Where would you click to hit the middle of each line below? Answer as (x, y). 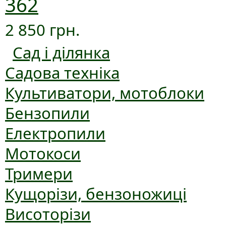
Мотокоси (43, 154)
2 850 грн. (42, 30)
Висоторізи (48, 214)
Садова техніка (62, 73)
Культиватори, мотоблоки (105, 93)
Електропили (55, 133)
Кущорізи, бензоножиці (96, 194)
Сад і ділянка (61, 53)
